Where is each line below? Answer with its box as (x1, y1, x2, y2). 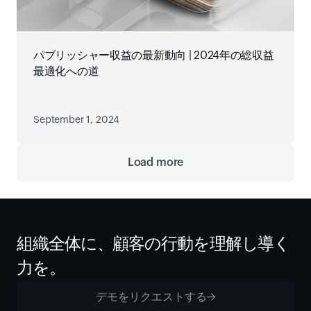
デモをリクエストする (96, 292, 207, 303)
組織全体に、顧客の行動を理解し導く (17, 235, 291, 252)
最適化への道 (33, 66, 99, 77)
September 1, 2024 (33, 115, 120, 125)
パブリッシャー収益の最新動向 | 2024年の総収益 (33, 50, 274, 61)
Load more (127, 157, 184, 168)
